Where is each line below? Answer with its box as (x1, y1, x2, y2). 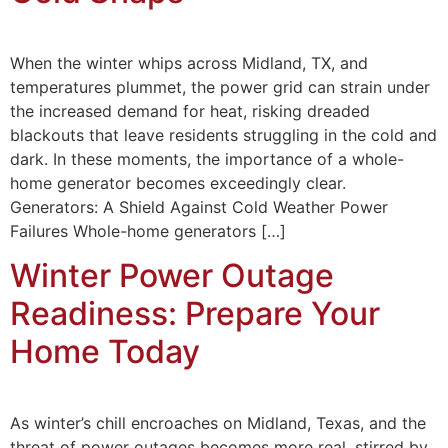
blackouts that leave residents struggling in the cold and (10, 124, 437, 145)
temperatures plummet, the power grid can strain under (10, 76, 430, 97)
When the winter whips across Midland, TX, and (10, 52, 368, 73)
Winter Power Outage (10, 255, 334, 295)
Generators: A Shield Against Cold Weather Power (10, 196, 388, 217)
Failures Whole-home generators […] (10, 220, 286, 241)
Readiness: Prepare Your (10, 293, 380, 333)
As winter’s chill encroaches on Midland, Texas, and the (10, 412, 426, 433)
